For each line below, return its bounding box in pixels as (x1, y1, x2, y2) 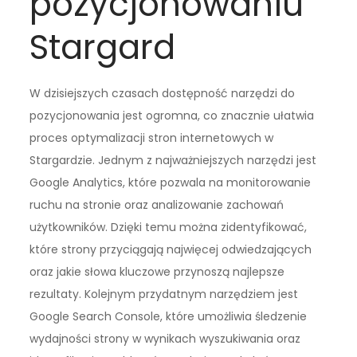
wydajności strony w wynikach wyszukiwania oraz (29, 331, 301, 347)
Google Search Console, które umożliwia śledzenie (29, 308, 308, 325)
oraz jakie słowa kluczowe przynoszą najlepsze (29, 264, 285, 280)
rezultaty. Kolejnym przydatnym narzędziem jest (29, 286, 299, 303)
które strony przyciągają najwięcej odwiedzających (29, 241, 312, 258)
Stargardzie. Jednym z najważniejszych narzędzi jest (29, 152, 317, 169)
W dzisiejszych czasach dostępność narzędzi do (29, 85, 296, 102)
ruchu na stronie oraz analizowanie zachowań (29, 197, 284, 214)
